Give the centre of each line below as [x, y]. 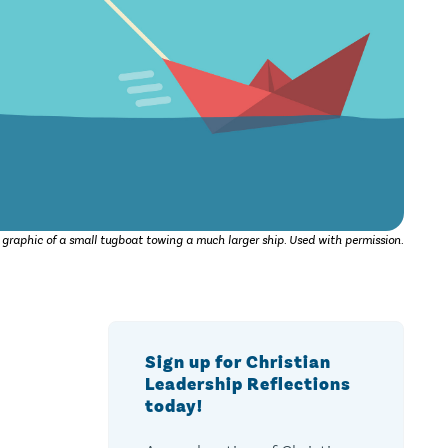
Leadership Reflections [247, 384]
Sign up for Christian [237, 362]
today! [173, 406]
